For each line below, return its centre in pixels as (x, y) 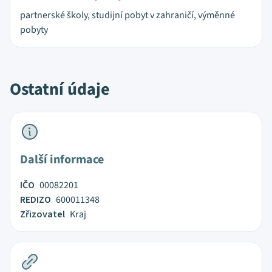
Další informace (62, 160)
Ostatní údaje (60, 89)
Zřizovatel (42, 214)
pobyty (34, 30)
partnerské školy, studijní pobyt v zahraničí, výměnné (127, 15)
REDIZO (36, 200)
